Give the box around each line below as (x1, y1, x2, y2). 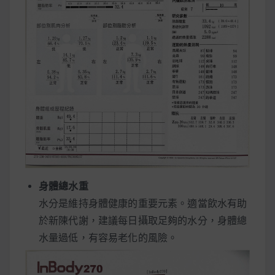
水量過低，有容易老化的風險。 (39, 231, 178, 244)
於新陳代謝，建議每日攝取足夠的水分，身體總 (39, 214, 247, 227)
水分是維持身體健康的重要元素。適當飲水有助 (39, 197, 247, 209)
